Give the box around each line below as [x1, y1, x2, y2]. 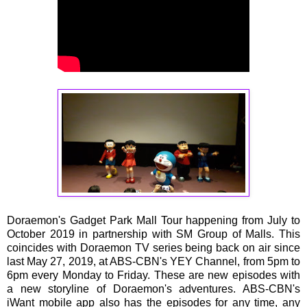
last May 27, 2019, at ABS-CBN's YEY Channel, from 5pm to [7, 255, 300, 267]
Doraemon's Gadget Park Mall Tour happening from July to [7, 214, 300, 226]
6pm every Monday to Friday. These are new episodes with [7, 269, 300, 281]
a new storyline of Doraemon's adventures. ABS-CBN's [7, 282, 300, 295]
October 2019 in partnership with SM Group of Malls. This [7, 228, 300, 240]
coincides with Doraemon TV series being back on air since [7, 241, 300, 254]
